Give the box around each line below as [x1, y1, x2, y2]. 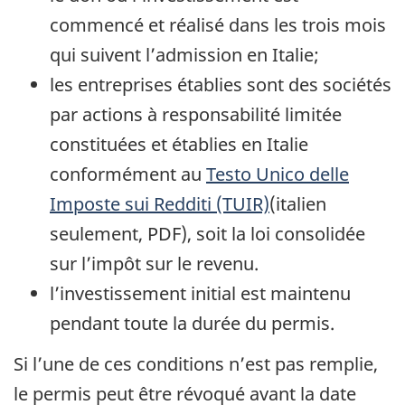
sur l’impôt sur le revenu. [50, 251, 259, 277]
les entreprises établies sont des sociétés [50, 72, 391, 98]
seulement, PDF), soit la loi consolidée [50, 221, 365, 247]
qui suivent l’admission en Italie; [50, 42, 319, 68]
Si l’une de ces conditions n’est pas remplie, [14, 351, 378, 376]
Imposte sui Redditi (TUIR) [50, 192, 269, 217]
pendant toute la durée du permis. [50, 311, 334, 336]
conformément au [50, 162, 206, 187]
